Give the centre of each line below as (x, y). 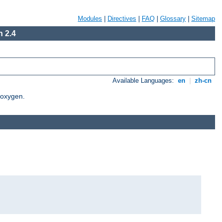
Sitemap (203, 19)
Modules (90, 19)
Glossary (173, 19)
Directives (122, 19)
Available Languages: (144, 81)
